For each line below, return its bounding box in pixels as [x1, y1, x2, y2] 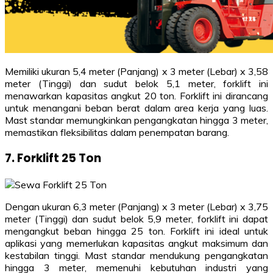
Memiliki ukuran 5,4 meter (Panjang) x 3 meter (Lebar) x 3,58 [5, 65, 268, 77]
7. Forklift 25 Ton [5, 150, 101, 167]
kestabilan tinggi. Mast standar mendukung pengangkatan [5, 249, 268, 262]
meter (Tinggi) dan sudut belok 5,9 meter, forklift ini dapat [5, 213, 268, 225]
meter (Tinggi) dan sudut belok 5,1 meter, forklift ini [5, 77, 268, 90]
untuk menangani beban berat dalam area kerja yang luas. [5, 101, 268, 114]
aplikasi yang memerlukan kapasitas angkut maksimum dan [5, 237, 268, 250]
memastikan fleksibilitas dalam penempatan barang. [5, 126, 229, 138]
